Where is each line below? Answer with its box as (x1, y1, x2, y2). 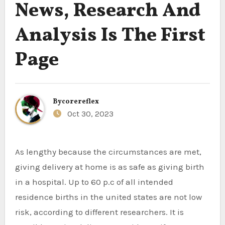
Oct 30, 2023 (65, 108, 114, 119)
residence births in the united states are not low (15, 192, 202, 202)
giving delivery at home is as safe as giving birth (15, 162, 204, 172)
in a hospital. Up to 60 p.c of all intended (15, 177, 173, 187)
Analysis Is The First (15, 23, 205, 49)
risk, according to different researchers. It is (15, 207, 184, 217)
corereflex (61, 96, 99, 106)
